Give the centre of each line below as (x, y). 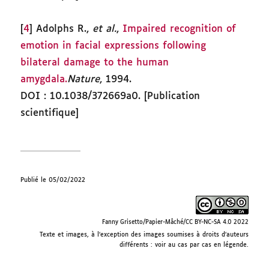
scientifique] (50, 113)
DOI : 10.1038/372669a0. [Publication (110, 96)
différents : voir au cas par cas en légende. (184, 245)
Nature (84, 79)
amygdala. (44, 79)
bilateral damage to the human (95, 62)
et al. (105, 29)
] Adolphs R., (61, 29)
